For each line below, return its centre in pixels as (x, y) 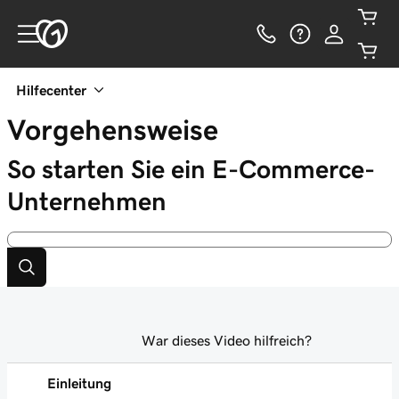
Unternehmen (87, 201)
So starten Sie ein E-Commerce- (191, 169)
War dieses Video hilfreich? (227, 340)
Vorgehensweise (113, 130)
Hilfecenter (51, 90)
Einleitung (79, 383)
